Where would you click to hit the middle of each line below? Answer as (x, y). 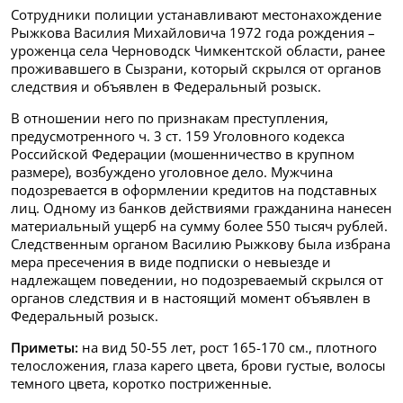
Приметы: (45, 347)
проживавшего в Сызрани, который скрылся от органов (196, 68)
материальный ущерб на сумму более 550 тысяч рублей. (199, 225)
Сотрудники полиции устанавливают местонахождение (196, 14)
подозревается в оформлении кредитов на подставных (194, 189)
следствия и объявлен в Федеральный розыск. (166, 86)
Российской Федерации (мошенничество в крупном (183, 153)
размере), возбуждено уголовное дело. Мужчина (172, 171)
